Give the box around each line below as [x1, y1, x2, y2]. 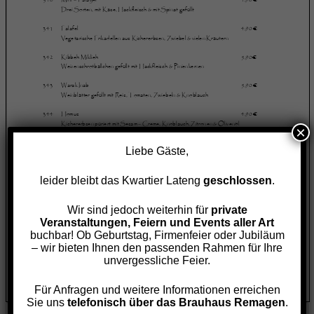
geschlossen [203, 174, 272, 186]
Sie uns [26, 296, 67, 308]
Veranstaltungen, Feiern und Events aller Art [40, 216, 274, 228]
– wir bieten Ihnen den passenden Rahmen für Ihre [32, 241, 282, 254]
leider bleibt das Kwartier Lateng [39, 174, 203, 186]
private [210, 203, 247, 216]
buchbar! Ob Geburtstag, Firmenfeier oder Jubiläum [29, 228, 285, 241]
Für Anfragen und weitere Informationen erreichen [34, 283, 280, 296]
